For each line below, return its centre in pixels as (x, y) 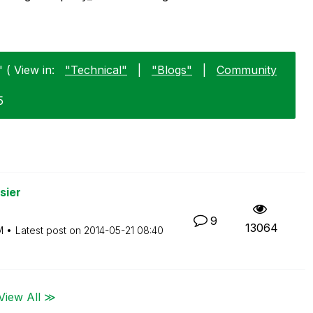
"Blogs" (172, 70)
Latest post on (49, 230)
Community (247, 70)
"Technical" (96, 70)
